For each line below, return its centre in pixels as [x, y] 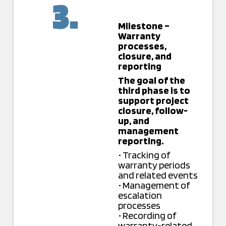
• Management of [154, 185]
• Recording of [147, 216]
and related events [158, 175]
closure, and [145, 56]
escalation [140, 195]
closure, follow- [153, 111]
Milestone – [144, 26]
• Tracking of [144, 155]
